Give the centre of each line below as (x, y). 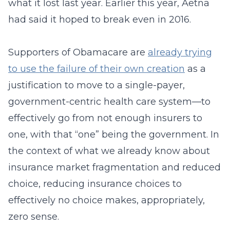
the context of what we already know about (109, 151)
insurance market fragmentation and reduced (114, 167)
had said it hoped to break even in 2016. (100, 20)
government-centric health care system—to (109, 102)
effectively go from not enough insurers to (105, 118)
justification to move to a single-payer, (97, 85)
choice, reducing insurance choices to (95, 184)
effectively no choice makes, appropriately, (107, 200)
